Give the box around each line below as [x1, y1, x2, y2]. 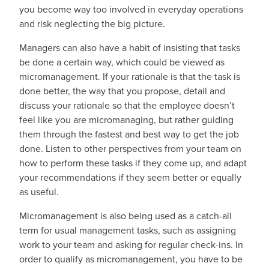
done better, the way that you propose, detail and [19, 84, 225, 98]
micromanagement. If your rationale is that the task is [19, 70, 240, 83]
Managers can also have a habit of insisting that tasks [19, 41, 240, 55]
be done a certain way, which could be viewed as [19, 55, 225, 69]
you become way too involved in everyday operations [19, 2, 243, 16]
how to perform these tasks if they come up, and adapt [19, 156, 247, 170]
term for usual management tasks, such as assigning [19, 223, 236, 237]
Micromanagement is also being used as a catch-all [19, 209, 232, 223]
